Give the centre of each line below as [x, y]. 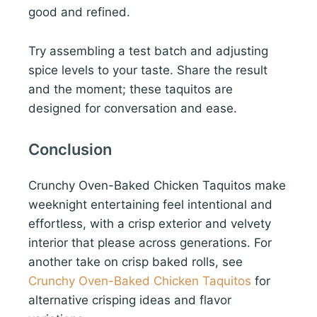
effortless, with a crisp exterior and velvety [150, 223]
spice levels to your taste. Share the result [148, 70]
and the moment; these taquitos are [131, 89]
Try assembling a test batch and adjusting [148, 51]
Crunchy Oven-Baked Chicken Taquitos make [157, 185]
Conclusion [70, 149]
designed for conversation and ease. [133, 108]
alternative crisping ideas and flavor [130, 300]
